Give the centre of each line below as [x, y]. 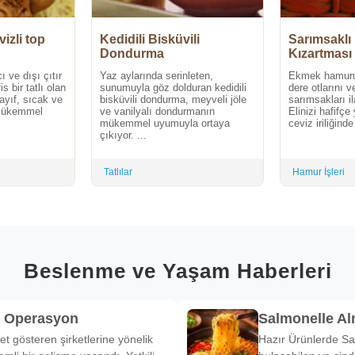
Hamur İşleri [319, 172]
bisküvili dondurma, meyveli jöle [173, 100]
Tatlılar [118, 172]
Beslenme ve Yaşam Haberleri [177, 271]
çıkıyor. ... [123, 136]
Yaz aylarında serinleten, [157, 76]
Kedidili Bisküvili [150, 40]
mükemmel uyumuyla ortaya [165, 124]
